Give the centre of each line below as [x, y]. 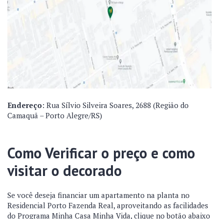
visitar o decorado [65, 170]
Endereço [25, 105]
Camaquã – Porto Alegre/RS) [55, 115]
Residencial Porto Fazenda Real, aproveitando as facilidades [108, 205]
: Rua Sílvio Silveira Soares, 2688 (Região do [115, 105]
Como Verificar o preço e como [101, 153]
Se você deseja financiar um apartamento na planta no [99, 195]
